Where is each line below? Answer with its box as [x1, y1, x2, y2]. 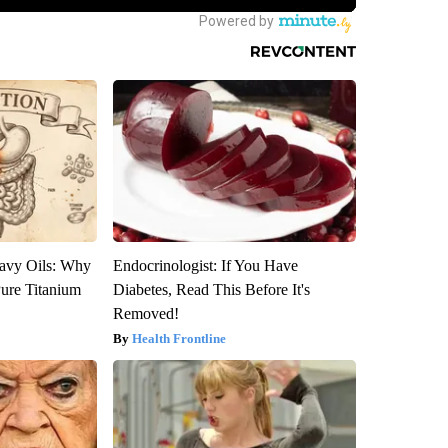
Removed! [112, 304, 179, 322]
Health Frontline [131, 330, 226, 346]
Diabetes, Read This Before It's [112, 280, 310, 298]
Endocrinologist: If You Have [112, 256, 298, 274]
